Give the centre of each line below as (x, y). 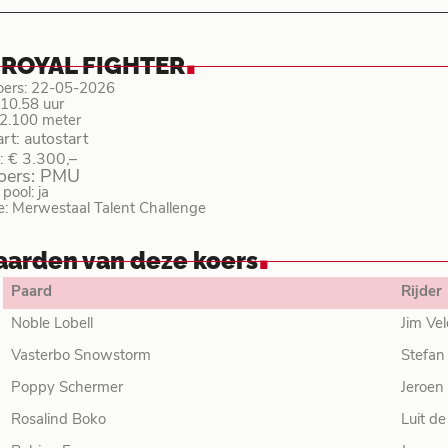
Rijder (421, 292)
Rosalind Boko (58, 420)
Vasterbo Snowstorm (80, 356)
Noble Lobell (51, 324)
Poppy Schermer (66, 388)
